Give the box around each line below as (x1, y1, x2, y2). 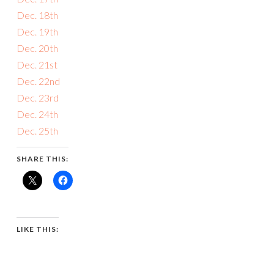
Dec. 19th (17, 25, 58, 37)
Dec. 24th (17, 108, 58, 120)
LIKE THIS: (17, 224, 59, 234)
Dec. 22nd (17, 75, 60, 87)
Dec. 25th (17, 124, 58, 136)
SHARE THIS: (17, 154, 68, 163)
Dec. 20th (17, 42, 58, 54)
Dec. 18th (17, 9, 58, 21)
